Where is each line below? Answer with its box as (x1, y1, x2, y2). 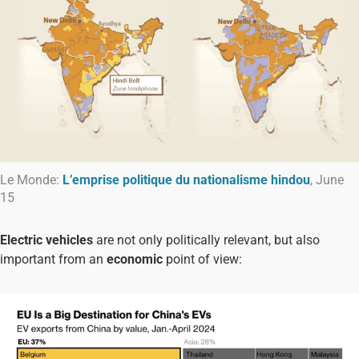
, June (310, 171, 344, 188)
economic (107, 251, 166, 267)
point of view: (166, 251, 242, 267)
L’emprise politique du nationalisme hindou (63, 171, 310, 188)
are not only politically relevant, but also (96, 232, 320, 248)
